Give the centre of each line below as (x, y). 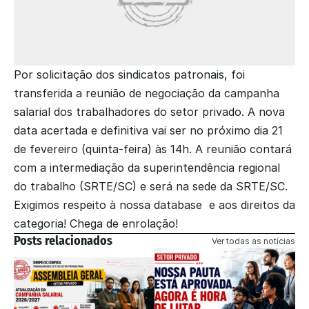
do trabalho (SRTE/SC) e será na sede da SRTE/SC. (151, 186)
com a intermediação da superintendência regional (147, 168)
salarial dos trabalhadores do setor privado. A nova (149, 112)
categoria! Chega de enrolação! (96, 223)
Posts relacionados (63, 241)
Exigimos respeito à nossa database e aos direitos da (154, 205)
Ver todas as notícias (253, 241)
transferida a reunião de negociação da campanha (147, 93)
